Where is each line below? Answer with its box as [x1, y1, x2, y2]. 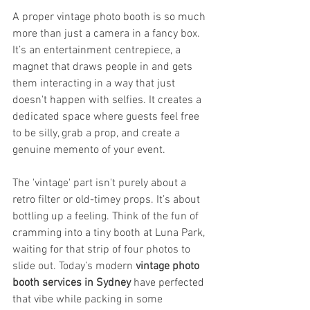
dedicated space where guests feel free [12, 109, 202, 124]
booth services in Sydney [12, 275, 131, 290]
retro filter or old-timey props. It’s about [12, 192, 203, 207]
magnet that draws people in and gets [12, 60, 195, 74]
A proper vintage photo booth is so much [12, 10, 208, 24]
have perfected [131, 275, 207, 290]
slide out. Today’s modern [12, 259, 136, 273]
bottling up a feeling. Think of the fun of [12, 209, 201, 224]
